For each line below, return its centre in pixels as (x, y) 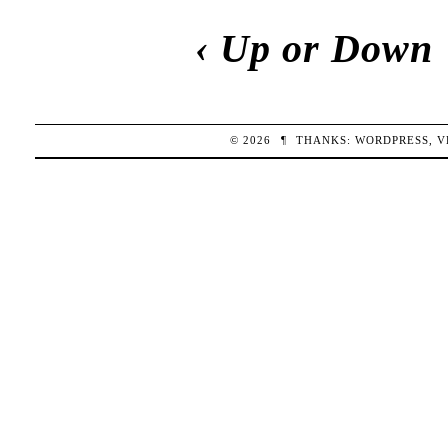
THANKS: (326, 140)
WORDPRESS (392, 140)
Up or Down (326, 48)
